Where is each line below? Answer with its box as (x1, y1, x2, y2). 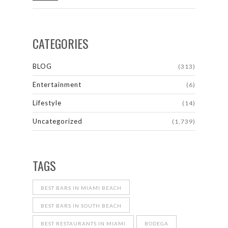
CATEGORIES (33, 34, 89, 52)
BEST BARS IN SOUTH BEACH (41, 203, 122, 209)
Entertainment (33, 80, 81, 89)
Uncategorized (33, 117, 82, 125)
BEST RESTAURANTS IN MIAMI (41, 220, 126, 226)
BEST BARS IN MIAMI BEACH (41, 185, 122, 191)
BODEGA (145, 220, 168, 226)
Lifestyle (33, 99, 62, 107)
